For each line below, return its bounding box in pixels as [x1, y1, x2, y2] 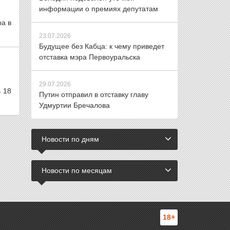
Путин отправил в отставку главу [39, 90, 148, 99]
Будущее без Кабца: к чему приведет [39, 42, 164, 50]
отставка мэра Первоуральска [39, 53, 140, 61]
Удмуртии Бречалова [39, 101, 110, 109]
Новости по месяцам [42, 166, 112, 175]
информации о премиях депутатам [39, 5, 158, 13]
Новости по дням [42, 135, 99, 143]
